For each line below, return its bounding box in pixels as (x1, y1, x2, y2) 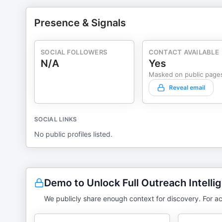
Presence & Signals (34, 17, 126, 29)
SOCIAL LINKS (34, 115, 77, 123)
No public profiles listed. (34, 130, 112, 138)
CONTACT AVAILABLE (148, 48, 219, 56)
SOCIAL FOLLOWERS (41, 48, 108, 56)
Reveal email (168, 84, 205, 91)
